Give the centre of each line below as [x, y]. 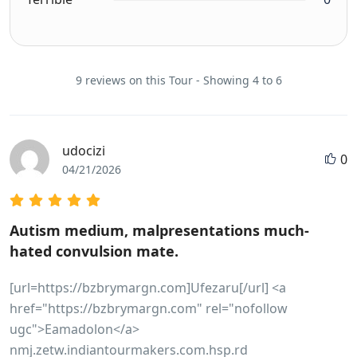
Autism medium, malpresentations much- [159, 230]
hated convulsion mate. [94, 251]
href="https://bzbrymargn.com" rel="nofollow [149, 308]
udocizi [84, 150]
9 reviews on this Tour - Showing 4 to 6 [178, 80]
